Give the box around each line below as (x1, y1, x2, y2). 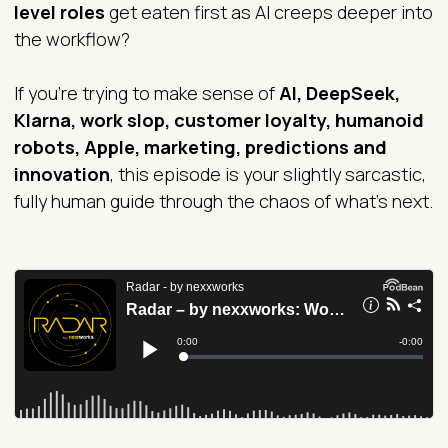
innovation (14, 161, 110, 186)
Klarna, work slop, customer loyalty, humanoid (14, 107, 424, 132)
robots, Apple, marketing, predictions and (14, 134, 387, 159)
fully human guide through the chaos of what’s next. (14, 188, 433, 213)
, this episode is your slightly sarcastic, (110, 161, 426, 186)
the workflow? (14, 26, 130, 51)
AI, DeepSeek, (279, 80, 400, 105)
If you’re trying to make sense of (14, 80, 279, 105)
